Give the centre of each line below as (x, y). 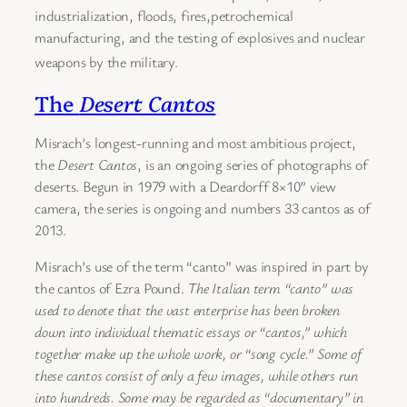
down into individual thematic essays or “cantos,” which (191, 332)
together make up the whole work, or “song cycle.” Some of (198, 354)
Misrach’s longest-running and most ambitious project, (195, 142)
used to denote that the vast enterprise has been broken (187, 310)
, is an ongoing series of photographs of (253, 164)
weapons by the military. (106, 62)
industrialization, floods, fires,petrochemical (164, 16)
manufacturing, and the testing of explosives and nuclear (200, 38)
